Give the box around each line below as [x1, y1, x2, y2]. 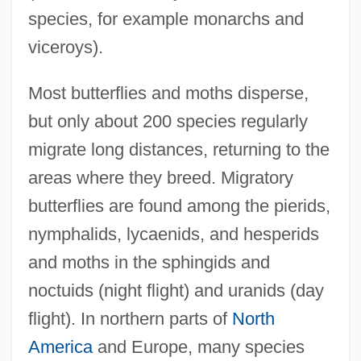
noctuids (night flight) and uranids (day [27, 280, 324, 301]
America [27, 336, 93, 357]
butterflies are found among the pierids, [27, 195, 330, 216]
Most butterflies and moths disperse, [27, 82, 309, 103]
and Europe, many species [92, 336, 305, 357]
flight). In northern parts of [27, 308, 232, 329]
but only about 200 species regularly [27, 110, 308, 131]
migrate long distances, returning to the [27, 139, 330, 160]
